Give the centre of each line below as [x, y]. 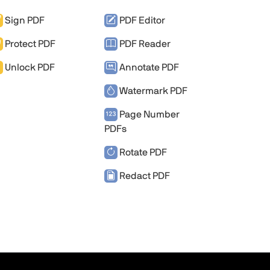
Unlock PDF [29, 67]
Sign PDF [24, 20]
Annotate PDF [148, 67]
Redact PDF [144, 176]
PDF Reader [144, 44]
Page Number [149, 114]
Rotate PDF [142, 152]
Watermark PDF [152, 91]
